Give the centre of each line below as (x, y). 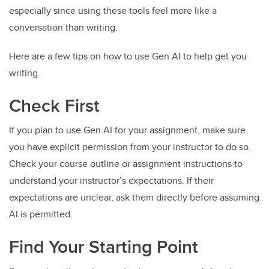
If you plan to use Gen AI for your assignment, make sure (127, 130)
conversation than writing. (63, 28)
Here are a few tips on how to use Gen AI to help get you (128, 56)
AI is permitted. (41, 214)
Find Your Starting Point (104, 247)
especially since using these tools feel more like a (113, 11)
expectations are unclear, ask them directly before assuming (134, 198)
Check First (54, 106)
